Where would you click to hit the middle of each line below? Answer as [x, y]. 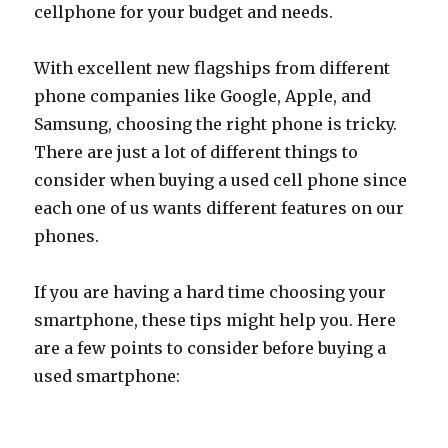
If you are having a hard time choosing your [210, 291]
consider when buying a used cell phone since [221, 179]
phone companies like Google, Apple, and [203, 95]
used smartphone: [107, 375]
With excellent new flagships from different [212, 67]
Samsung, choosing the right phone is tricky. [216, 123]
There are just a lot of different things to [196, 151]
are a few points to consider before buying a [210, 347]
